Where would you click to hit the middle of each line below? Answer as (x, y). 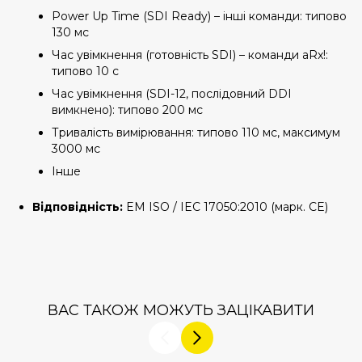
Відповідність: (79, 207)
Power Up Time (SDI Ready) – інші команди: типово (199, 16)
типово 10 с (85, 71)
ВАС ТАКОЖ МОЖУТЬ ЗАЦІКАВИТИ (181, 310)
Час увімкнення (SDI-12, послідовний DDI (172, 94)
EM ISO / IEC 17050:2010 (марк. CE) (227, 207)
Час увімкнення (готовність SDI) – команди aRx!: (190, 55)
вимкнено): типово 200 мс (127, 110)
